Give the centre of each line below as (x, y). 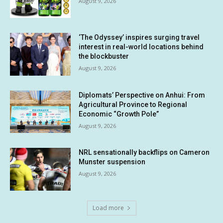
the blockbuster (104, 56)
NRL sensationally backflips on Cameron (144, 153)
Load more (108, 208)
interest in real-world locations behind (141, 47)
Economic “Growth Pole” (119, 114)
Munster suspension (112, 162)
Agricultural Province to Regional (133, 104)
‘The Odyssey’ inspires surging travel (139, 37)
